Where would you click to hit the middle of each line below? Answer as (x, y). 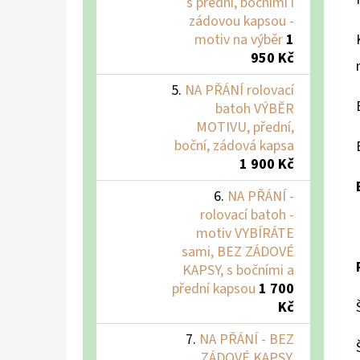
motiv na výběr (239, 39)
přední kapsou (214, 288)
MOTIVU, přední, (245, 127)
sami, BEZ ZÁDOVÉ (238, 252)
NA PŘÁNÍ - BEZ (247, 339)
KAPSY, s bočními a (238, 270)
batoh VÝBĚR (255, 108)
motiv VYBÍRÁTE (245, 233)
